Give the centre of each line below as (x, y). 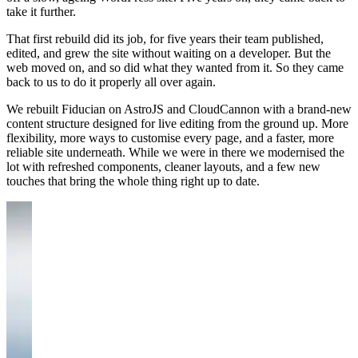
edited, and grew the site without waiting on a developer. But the (169, 54)
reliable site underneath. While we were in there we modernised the (175, 153)
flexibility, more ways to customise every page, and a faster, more (170, 138)
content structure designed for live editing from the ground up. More (177, 124)
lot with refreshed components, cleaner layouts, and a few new (163, 167)
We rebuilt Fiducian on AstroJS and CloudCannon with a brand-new (179, 109)
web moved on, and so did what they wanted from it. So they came (175, 68)
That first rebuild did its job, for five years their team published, (165, 39)
